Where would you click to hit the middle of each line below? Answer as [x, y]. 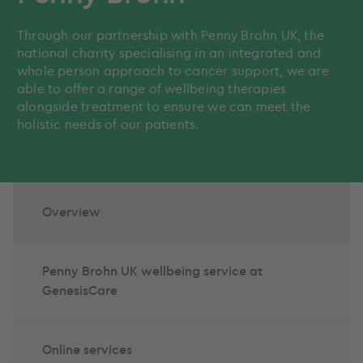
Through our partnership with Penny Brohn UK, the [171, 35]
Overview [71, 211]
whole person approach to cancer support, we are [173, 70]
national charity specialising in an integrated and [169, 53]
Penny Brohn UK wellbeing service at [152, 271]
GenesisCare [80, 290]
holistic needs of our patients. [108, 124]
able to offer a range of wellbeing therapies [152, 88]
